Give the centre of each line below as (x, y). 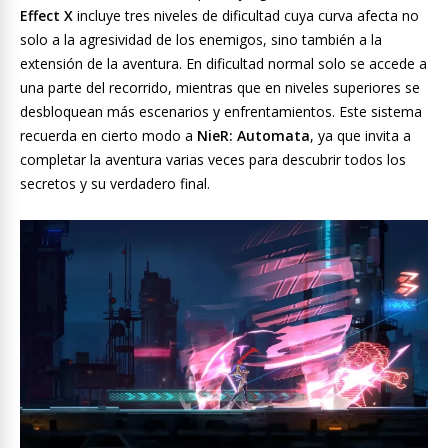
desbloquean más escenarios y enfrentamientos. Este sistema (221, 112)
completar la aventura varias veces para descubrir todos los (213, 160)
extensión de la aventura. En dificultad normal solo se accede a (223, 64)
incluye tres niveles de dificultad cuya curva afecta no (246, 16)
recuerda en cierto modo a (108, 136)
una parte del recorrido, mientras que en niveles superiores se (220, 88)
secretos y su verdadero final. (115, 184)
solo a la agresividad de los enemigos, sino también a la (201, 40)
